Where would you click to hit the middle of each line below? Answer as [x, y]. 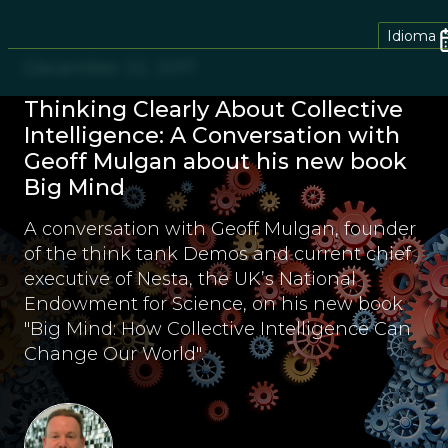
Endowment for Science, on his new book [213, 304]
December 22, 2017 [110, 68]
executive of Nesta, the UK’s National [190, 279]
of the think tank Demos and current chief [217, 254]
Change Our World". [114, 354]
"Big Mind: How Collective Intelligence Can [217, 329]
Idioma [411, 35]
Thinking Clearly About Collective [213, 109]
